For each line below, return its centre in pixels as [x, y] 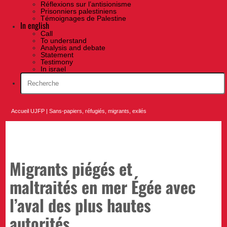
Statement [57, 55]
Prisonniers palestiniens [79, 11]
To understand [64, 41]
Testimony [57, 62]
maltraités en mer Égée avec [103, 186]
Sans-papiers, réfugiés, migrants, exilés [98, 111]
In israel [53, 69]
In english [35, 26]
